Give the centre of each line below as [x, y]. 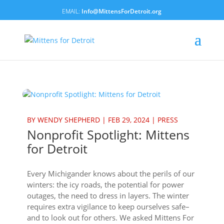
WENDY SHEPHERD [68, 120]
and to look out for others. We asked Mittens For [110, 217]
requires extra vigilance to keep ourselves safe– [108, 206]
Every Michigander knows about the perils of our [110, 173]
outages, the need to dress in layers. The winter [108, 195]
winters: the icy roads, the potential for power [105, 184]
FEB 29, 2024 [128, 120]
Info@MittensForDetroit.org [122, 11]
